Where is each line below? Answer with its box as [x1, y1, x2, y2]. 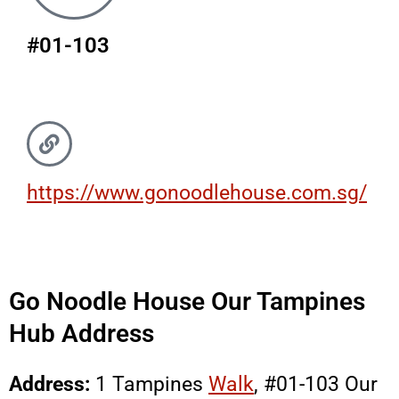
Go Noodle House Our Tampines [9, 287, 365, 317]
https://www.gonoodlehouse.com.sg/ [27, 181, 367, 205]
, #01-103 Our [254, 372, 378, 397]
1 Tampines [95, 372, 208, 397]
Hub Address [9, 319, 154, 349]
